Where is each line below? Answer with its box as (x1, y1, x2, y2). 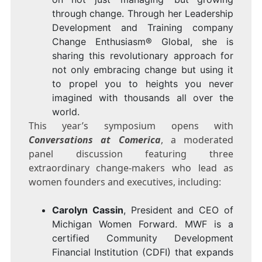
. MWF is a (175, 218, 234, 230)
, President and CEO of (123, 204, 234, 216)
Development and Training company (51, 22, 234, 34)
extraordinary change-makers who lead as (28, 161, 234, 175)
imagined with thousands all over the (51, 92, 234, 104)
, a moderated (160, 133, 234, 147)
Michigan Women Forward (51, 218, 175, 230)
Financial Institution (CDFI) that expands (51, 246, 234, 258)
